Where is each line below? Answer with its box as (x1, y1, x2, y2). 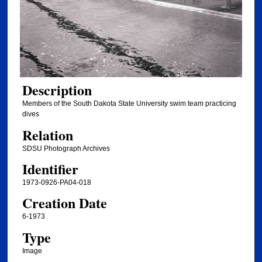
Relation (22, 124, 73, 145)
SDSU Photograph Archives (22, 144, 110, 153)
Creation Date (22, 192, 107, 213)
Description (22, 80, 92, 101)
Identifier (22, 158, 78, 180)
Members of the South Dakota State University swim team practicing (22, 99, 236, 108)
